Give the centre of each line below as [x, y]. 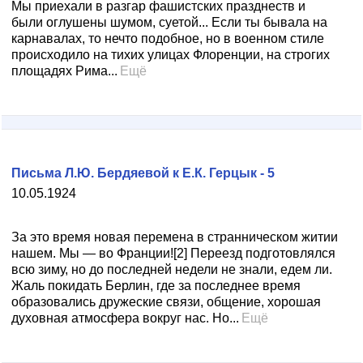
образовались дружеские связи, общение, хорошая [166, 302]
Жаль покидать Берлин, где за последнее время [156, 286]
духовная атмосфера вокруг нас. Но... [125, 318]
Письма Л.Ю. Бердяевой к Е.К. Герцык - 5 [143, 173]
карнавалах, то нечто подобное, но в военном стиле [168, 38]
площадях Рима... [64, 71]
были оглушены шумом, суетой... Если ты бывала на [169, 22]
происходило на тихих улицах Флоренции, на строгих [171, 55]
